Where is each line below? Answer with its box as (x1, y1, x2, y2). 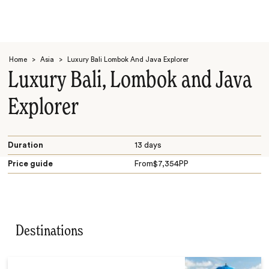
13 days (134, 141, 162, 150)
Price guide (8, 160, 53, 168)
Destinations (16, 223, 84, 239)
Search (30, 139, 59, 147)
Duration (8, 141, 44, 150)
